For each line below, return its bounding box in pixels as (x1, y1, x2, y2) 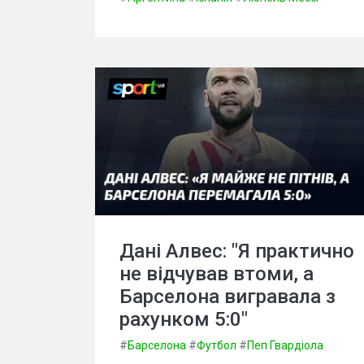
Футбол (197, 339, 236, 353)
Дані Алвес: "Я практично (119, 240, 354, 263)
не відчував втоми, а (119, 262, 314, 286)
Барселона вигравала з (119, 285, 336, 309)
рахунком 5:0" (119, 308, 248, 331)
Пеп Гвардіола (247, 339, 323, 353)
